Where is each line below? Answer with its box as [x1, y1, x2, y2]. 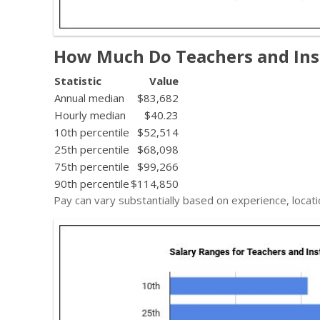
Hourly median [54, 107, 126, 122]
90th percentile [54, 176, 129, 191]
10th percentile [54, 124, 129, 139]
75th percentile [54, 159, 129, 174]
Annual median [54, 90, 124, 105]
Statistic [54, 73, 101, 88]
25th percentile [54, 141, 129, 156]
